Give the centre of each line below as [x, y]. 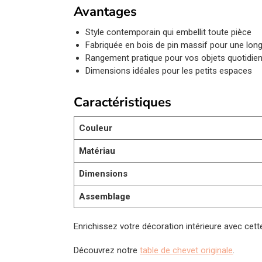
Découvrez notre [107, 251]
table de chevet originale [187, 251]
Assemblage [105, 197]
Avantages [106, 11]
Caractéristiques [123, 103]
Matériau [97, 151]
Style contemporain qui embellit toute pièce [169, 32]
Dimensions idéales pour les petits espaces [169, 70]
